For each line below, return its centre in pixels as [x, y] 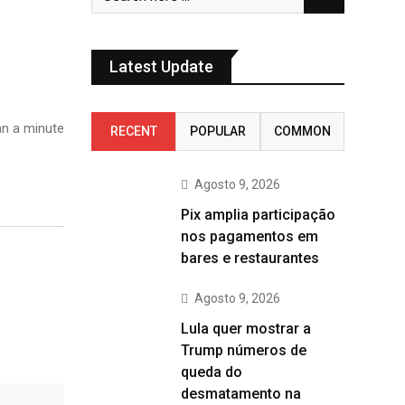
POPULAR [217, 131]
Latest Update [161, 66]
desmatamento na [241, 394]
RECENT [133, 131]
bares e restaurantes [250, 258]
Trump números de [244, 350]
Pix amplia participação [258, 215]
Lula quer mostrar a [246, 329]
